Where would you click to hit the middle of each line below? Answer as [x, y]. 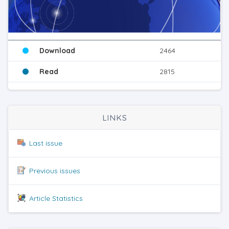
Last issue [46, 143]
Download [57, 51]
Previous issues [55, 171]
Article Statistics [56, 199]
